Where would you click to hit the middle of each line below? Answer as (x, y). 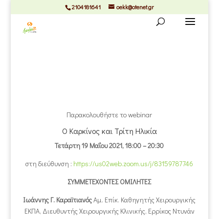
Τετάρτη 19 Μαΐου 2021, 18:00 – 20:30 (109, 145)
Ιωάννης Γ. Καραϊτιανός (58, 200)
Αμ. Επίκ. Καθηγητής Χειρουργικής (144, 200)
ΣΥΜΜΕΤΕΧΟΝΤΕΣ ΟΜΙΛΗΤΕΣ (109, 182)
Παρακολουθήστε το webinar (109, 115)
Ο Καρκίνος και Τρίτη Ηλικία (109, 131)
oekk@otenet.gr (135, 7)
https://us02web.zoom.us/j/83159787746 (133, 164)
